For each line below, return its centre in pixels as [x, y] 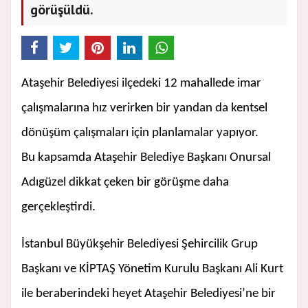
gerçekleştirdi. [58, 208]
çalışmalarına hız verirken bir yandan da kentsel [144, 109]
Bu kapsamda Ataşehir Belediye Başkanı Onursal [146, 158]
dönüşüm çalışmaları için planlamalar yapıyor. [140, 133]
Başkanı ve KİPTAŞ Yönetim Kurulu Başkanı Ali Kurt [152, 269]
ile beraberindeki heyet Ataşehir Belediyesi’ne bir [148, 294]
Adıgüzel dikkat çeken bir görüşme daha [125, 183]
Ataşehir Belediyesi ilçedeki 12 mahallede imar [141, 84]
